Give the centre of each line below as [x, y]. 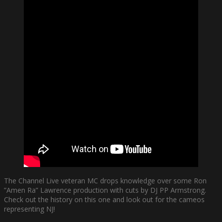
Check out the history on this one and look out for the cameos [104, 199]
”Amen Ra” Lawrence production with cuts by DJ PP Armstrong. [105, 190]
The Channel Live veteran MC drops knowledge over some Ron [105, 180]
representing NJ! [29, 209]
